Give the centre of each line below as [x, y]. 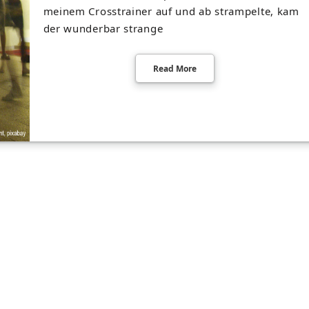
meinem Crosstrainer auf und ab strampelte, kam [171, 11]
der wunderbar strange [103, 28]
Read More [175, 69]
